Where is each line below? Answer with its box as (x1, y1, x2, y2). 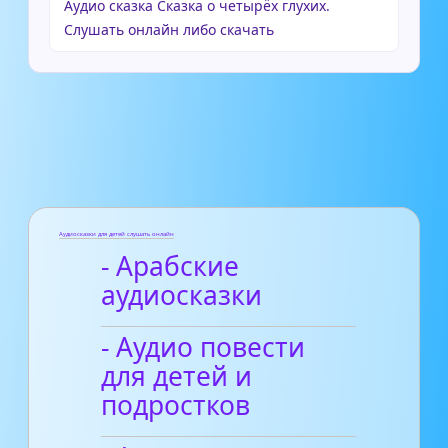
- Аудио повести (101, 329, 306, 366)
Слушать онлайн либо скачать (64, 19, 274, 39)
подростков (101, 387, 251, 424)
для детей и (101, 358, 253, 395)
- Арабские (101, 248, 240, 285)
